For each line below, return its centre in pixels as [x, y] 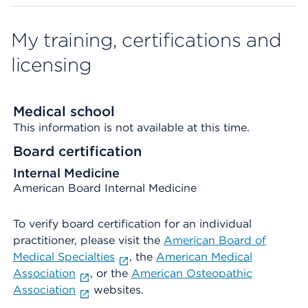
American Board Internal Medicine [105, 188]
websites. [117, 290]
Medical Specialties [64, 257]
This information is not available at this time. [131, 128]
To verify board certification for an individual [132, 224]
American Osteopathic [191, 273]
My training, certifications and [146, 40]
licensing [51, 65]
